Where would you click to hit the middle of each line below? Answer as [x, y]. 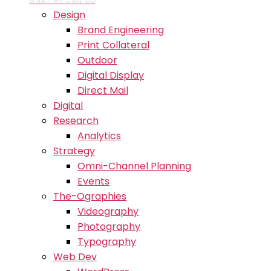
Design [69, 15]
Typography [107, 242]
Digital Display [111, 75]
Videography [108, 211]
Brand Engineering [121, 30]
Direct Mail [103, 90]
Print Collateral [113, 45]
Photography [109, 227]
